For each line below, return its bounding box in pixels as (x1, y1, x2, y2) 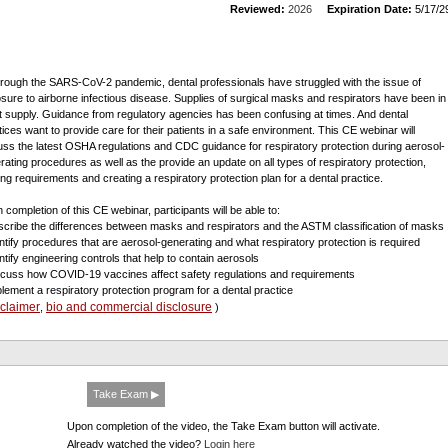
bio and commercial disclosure (46, 300, 212, 314)
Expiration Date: (327, 3, 412, 15)
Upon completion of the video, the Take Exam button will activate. (67, 420, 380, 432)
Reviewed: (230, 3, 285, 15)
